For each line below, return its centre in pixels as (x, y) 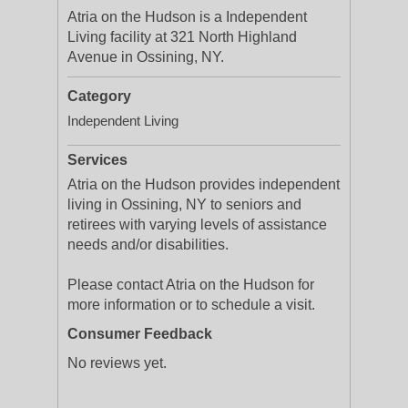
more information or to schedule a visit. (191, 305)
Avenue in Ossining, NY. (146, 57)
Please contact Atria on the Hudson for (191, 285)
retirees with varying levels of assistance (197, 224)
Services (97, 160)
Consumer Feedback (140, 334)
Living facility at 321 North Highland (182, 37)
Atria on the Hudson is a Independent (187, 17)
